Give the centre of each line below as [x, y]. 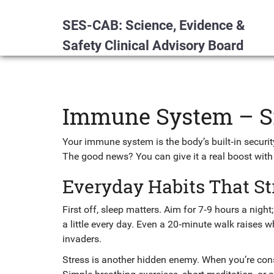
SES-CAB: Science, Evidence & [154, 25]
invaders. [82, 239]
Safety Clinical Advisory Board [153, 46]
